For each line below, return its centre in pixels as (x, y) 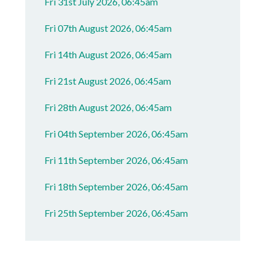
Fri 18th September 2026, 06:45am (116, 186)
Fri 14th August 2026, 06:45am (108, 54)
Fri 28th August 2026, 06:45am (108, 107)
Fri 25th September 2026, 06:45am (116, 213)
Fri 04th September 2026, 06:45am (116, 134)
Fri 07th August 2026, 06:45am (108, 28)
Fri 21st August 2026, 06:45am (108, 81)
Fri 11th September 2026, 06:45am (116, 160)
